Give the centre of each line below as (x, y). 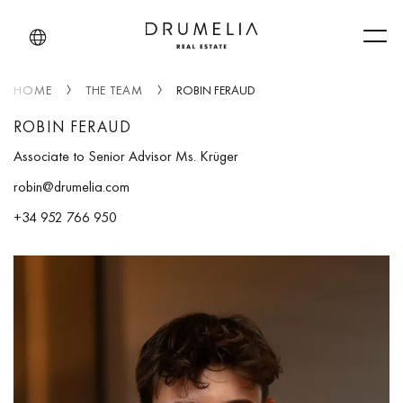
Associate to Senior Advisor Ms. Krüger (126, 156)
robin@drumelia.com (72, 186)
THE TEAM (114, 90)
